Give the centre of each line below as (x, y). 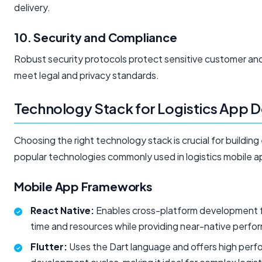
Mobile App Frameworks (83, 187)
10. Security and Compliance (96, 37)
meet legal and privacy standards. (87, 75)
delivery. (32, 8)
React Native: (62, 211)
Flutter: (49, 247)
